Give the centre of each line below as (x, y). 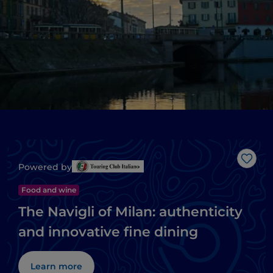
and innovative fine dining (108, 232)
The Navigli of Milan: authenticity (130, 212)
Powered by (45, 167)
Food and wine (49, 190)
